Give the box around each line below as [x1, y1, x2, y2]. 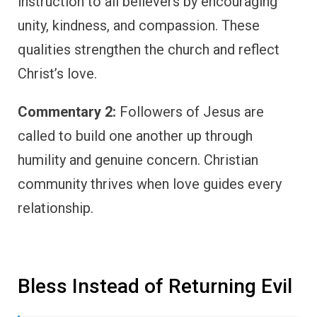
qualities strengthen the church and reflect [18, 40, 279, 58]
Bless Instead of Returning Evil [18, 274, 292, 298]
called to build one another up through [18, 127, 253, 144]
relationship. [18, 199, 93, 217]
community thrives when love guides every [18, 175, 282, 192]
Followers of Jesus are [116, 103, 264, 120]
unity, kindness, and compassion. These [18, 16, 260, 34]
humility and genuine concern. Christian [18, 151, 258, 168]
